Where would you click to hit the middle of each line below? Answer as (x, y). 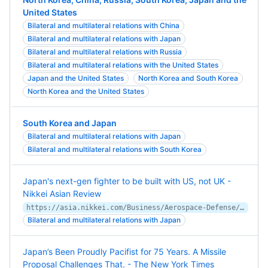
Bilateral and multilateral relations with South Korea (115, 149)
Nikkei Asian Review (62, 194)
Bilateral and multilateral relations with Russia (105, 52)
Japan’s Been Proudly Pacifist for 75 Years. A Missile (124, 252)
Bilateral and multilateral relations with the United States (123, 65)
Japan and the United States (76, 78)
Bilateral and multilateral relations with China (103, 25)
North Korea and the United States (86, 91)
